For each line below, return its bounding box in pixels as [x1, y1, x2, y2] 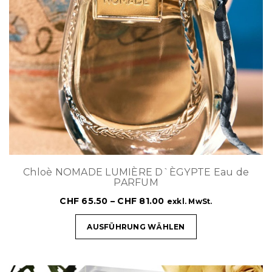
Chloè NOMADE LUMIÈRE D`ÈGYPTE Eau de [23, 166, 249, 178]
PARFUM [114, 176, 158, 188]
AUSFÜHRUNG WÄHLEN [87, 222, 185, 231]
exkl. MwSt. [166, 196, 212, 206]
